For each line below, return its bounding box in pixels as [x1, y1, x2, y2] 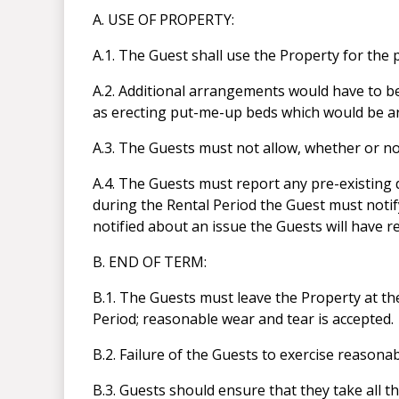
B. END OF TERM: [93, 252, 207, 273]
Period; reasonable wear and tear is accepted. [93, 309, 394, 330]
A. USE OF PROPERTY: [93, 10, 234, 30]
